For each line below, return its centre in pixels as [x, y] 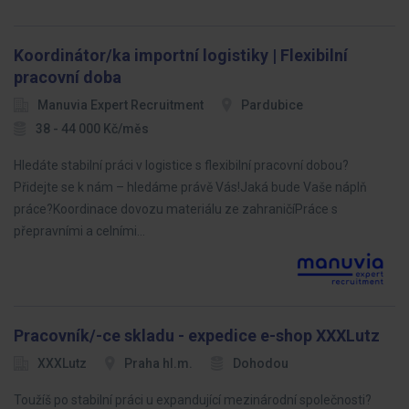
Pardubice [272, 105]
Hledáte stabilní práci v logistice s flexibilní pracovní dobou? [181, 165]
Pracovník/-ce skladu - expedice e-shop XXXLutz [197, 336]
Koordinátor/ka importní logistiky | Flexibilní [181, 55]
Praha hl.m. [158, 363]
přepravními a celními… [79, 231]
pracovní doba [68, 77]
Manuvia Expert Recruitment [121, 105]
